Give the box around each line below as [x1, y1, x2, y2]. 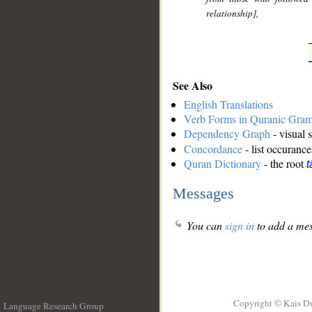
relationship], [206, 7, 259, 20]
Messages [173, 184, 234, 202]
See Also [173, 77, 212, 93]
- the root [261, 156, 306, 171]
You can [184, 218, 225, 233]
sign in [225, 218, 254, 233]
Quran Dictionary [184, 156, 261, 171]
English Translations [184, 97, 273, 112]
